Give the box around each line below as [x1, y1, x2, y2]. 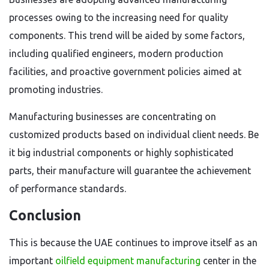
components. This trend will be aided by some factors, [9, 30, 245, 41]
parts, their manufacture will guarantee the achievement [9, 165, 251, 176]
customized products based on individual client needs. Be [9, 129, 259, 140]
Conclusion [9, 208, 81, 223]
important [9, 255, 55, 266]
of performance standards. [9, 183, 126, 194]
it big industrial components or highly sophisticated [9, 147, 234, 158]
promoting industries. [9, 84, 103, 95]
